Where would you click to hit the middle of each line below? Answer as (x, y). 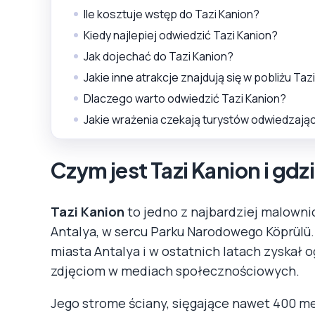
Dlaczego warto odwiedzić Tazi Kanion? (185, 98)
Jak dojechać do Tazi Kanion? (159, 56)
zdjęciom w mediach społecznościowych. (175, 270)
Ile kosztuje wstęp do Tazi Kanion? (172, 14)
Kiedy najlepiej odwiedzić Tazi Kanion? (181, 35)
